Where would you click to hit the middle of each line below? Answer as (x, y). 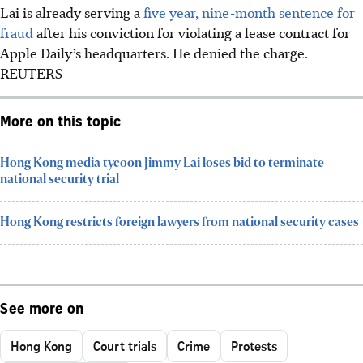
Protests (254, 346)
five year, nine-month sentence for (248, 12)
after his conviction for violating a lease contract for (192, 32)
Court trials (125, 346)
